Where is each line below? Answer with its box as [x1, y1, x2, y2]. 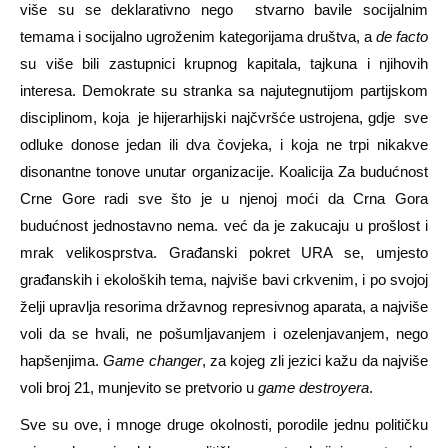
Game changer [103, 352, 202, 370]
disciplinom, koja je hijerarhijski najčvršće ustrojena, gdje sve [20, 109, 428, 127]
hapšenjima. [20, 352, 104, 370]
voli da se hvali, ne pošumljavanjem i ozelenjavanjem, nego [20, 325, 428, 343]
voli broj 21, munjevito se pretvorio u [20, 379, 258, 397]
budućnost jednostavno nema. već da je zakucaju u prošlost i [20, 217, 428, 235]
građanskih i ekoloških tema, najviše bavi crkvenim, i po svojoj [20, 271, 428, 289]
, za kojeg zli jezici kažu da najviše [201, 352, 429, 370]
